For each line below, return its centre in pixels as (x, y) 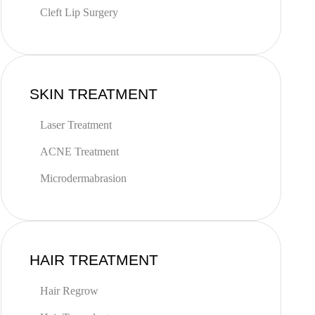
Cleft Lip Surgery (79, 12)
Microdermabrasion (83, 178)
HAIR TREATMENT (94, 260)
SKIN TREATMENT (93, 94)
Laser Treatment (76, 125)
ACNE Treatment (79, 152)
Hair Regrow (69, 291)
